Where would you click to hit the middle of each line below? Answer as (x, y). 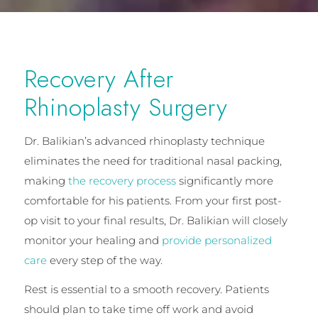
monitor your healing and (93, 241)
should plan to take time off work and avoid (138, 309)
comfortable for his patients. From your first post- (153, 201)
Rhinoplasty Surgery (126, 108)
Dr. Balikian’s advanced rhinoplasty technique (144, 141)
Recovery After (99, 79)
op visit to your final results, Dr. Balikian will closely (155, 221)
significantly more (224, 181)
